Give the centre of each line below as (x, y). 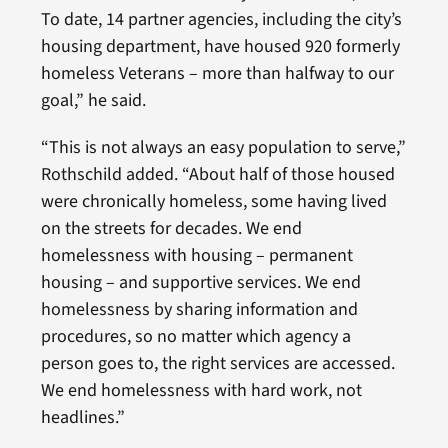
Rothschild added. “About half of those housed (217, 174)
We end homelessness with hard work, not (201, 390)
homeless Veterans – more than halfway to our (217, 73)
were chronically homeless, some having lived (213, 201)
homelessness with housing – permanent (196, 255)
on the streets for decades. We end (171, 228)
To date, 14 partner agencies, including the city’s (221, 19)
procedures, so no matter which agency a (195, 336)
